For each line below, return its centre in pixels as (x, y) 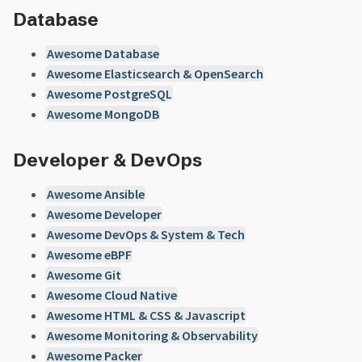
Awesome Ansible (95, 194)
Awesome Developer (104, 214)
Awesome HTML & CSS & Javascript (146, 315)
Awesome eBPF (89, 254)
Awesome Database (103, 53)
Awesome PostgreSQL (109, 93)
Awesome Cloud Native (112, 295)
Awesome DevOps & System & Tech (145, 234)
